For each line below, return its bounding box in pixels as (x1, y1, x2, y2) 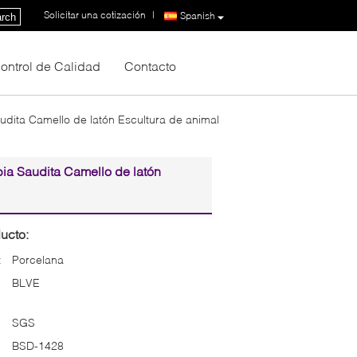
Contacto (124, 57, 176, 73)
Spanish (180, 9, 215, 22)
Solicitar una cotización (44, 8, 146, 21)
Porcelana (12, 252, 64, 266)
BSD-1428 (12, 338, 64, 352)
